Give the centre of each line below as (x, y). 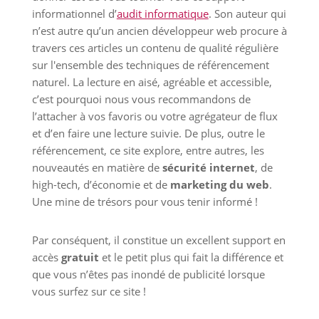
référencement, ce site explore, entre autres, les (148, 151)
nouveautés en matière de (97, 168)
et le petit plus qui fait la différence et (191, 257)
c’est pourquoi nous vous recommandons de (141, 99)
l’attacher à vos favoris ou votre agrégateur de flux (155, 116)
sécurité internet (208, 168)
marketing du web (219, 185)
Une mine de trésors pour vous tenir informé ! (145, 202)
